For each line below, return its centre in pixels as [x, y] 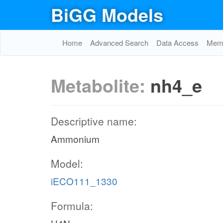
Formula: [72, 206]
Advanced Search [119, 43]
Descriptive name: [94, 121]
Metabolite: [101, 85]
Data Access [177, 43]
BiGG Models [107, 14]
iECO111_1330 [84, 181]
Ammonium [75, 139]
